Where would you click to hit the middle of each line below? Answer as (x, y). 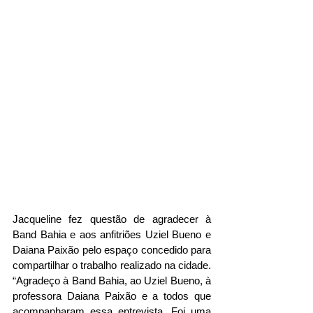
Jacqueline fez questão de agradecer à (112, 219)
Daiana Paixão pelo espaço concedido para (112, 250)
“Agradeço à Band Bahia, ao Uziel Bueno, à (112, 281)
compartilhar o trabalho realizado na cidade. (112, 265)
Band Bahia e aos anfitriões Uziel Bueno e (112, 235)
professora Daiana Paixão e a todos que (112, 296)
